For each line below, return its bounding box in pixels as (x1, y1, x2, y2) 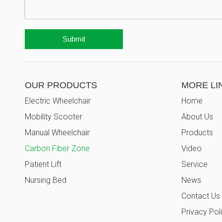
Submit (62, 35, 85, 44)
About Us (181, 112, 213, 122)
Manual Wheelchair (25, 128, 90, 138)
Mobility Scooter (25, 112, 82, 122)
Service (181, 160, 208, 169)
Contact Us (181, 191, 220, 201)
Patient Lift (25, 160, 61, 169)
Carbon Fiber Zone (25, 144, 90, 154)
